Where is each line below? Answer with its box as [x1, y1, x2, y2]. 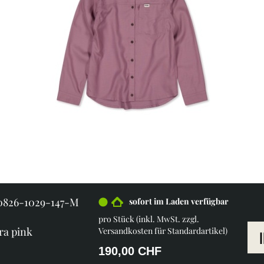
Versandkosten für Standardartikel [98, 225, 225, 236]
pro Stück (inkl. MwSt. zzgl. [98, 213, 199, 225]
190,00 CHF [98, 245, 161, 258]
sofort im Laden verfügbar [128, 196, 229, 207]
